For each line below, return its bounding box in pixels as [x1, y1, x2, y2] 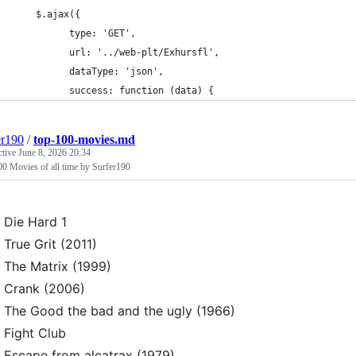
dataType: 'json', [58, 66, 164, 77]
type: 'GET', [58, 28, 136, 39]
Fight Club [4, 325, 66, 341]
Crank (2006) [4, 281, 85, 296]
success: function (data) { [58, 85, 214, 96]
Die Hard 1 [4, 214, 67, 230]
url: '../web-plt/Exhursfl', [58, 47, 219, 58]
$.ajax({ [36, 9, 80, 20]
